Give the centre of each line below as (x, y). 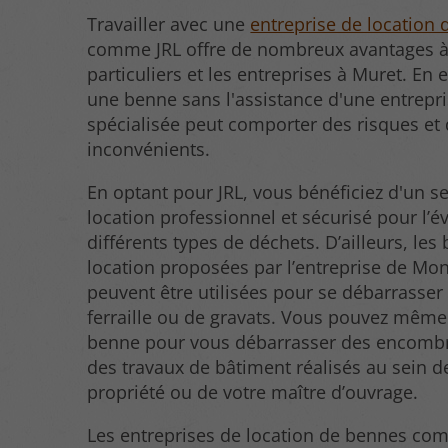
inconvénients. (149, 148)
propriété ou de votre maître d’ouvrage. (253, 391)
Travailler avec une (169, 23)
